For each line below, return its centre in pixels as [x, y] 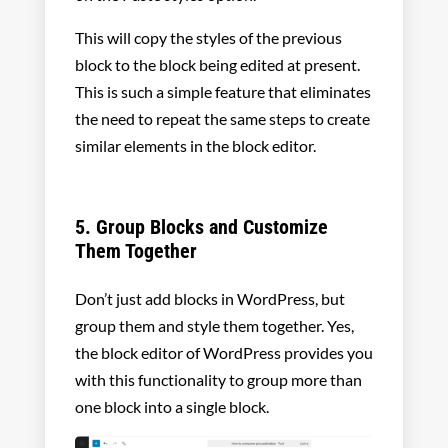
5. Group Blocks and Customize [201, 227]
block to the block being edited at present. [217, 65]
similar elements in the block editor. [195, 146]
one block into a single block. [173, 407]
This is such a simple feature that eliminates [222, 92]
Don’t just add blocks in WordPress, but [209, 299]
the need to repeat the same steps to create [222, 119]
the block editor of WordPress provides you [223, 353]
